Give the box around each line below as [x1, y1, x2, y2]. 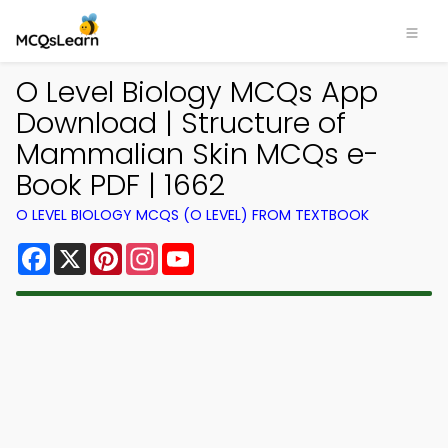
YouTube [194, 239, 262, 262]
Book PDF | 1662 [16, 165, 225, 205]
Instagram [158, 239, 240, 262]
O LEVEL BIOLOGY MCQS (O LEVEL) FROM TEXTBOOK [16, 205, 369, 225]
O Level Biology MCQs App [16, 72, 378, 112]
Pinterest [122, 239, 194, 262]
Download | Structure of [16, 103, 346, 143]
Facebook [50, 239, 129, 262]
